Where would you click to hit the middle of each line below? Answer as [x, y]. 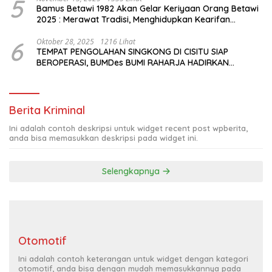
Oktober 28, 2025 [65, 41]
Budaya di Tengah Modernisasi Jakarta [116, 30]
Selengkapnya [132, 171]
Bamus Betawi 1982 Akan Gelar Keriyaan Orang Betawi [148, 8]
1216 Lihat [118, 41]
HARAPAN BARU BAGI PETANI [93, 73]
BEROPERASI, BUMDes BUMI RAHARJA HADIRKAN [133, 62]
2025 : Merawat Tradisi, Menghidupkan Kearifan [133, 19]
